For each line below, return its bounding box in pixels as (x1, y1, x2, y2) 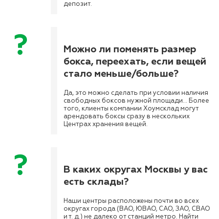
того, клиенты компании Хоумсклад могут (64, 105, 199, 113)
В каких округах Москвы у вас (64, 163, 208, 175)
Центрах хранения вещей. (64, 120, 148, 129)
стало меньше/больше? (64, 67, 178, 80)
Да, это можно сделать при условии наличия (64, 89, 208, 97)
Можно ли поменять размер (64, 43, 196, 55)
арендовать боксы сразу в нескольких (64, 112, 190, 121)
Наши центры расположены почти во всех (64, 197, 199, 205)
